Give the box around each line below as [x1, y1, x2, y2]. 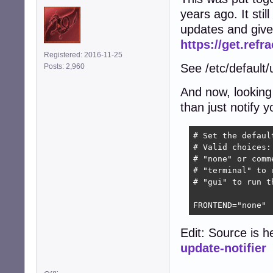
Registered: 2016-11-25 [44, 50, 122, 59]
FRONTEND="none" [193, 200, 266, 210]
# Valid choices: [193, 143, 271, 152]
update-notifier [180, 241, 266, 255]
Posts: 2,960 [44, 62, 88, 71]
